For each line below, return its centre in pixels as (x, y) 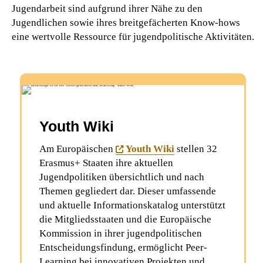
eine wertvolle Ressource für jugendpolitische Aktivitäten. (133, 37)
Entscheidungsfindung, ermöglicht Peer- (123, 248)
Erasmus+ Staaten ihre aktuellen (106, 163)
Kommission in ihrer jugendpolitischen (121, 234)
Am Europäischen (77, 149)
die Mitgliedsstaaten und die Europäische (125, 220)
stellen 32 (196, 149)
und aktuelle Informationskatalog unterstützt (132, 205)
